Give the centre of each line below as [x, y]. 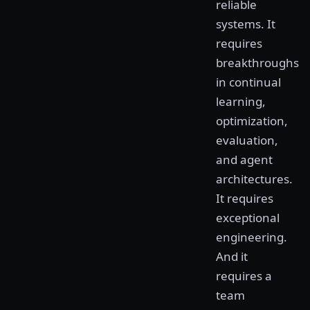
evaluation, [247, 140]
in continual [248, 82]
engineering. [252, 237]
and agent [244, 159]
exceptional [248, 218]
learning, [241, 101]
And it [232, 256]
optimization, [252, 121]
